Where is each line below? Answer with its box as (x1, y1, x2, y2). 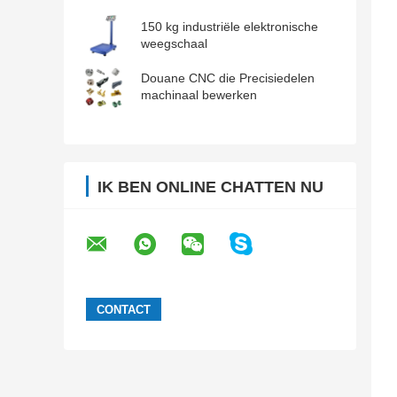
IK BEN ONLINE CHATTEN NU (97, 178, 323, 197)
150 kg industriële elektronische (141, 19, 318, 35)
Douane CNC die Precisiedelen (141, 71, 315, 86)
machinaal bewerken (141, 88, 257, 103)
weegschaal (141, 36, 207, 51)
